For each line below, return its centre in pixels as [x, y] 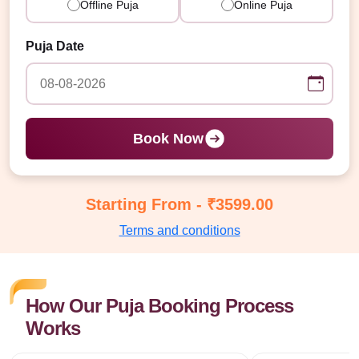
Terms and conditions [179, 231]
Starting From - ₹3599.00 [179, 205]
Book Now [168, 139]
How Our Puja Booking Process [159, 305]
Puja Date [55, 46]
